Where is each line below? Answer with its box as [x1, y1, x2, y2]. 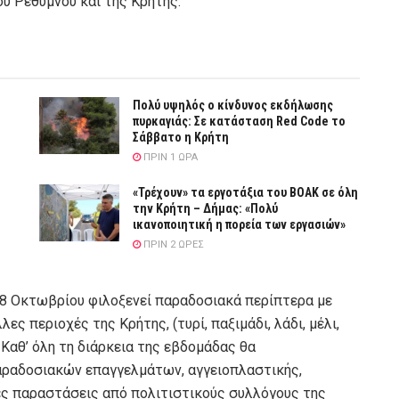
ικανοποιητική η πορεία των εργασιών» [133, 216, 346, 232]
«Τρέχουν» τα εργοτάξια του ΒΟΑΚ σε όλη [133, 184, 358, 199]
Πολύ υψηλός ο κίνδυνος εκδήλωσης [133, 97, 333, 112]
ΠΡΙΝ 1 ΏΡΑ [141, 151, 198, 163]
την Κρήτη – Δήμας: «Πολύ [133, 200, 278, 216]
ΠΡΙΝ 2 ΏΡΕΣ [141, 238, 204, 250]
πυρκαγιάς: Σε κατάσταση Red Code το [133, 113, 346, 128]
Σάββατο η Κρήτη [133, 129, 229, 144]
